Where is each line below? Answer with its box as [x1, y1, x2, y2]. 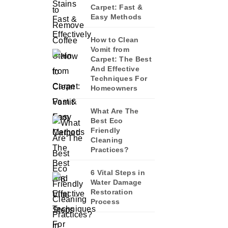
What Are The [91, 107, 139, 115]
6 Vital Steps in [91, 168, 145, 177]
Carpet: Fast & [91, 3, 143, 11]
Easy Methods [91, 13, 142, 21]
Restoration [91, 188, 133, 196]
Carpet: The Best [91, 55, 152, 63]
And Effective [91, 65, 139, 73]
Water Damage [91, 178, 142, 186]
